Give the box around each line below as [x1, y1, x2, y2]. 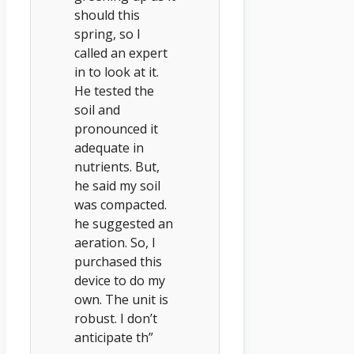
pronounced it [74, 119, 158, 137]
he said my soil [74, 176, 160, 194]
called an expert [74, 43, 168, 62]
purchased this [74, 252, 162, 270]
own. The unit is [74, 290, 168, 308]
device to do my [74, 271, 165, 289]
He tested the [74, 81, 154, 100]
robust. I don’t [74, 309, 157, 327]
